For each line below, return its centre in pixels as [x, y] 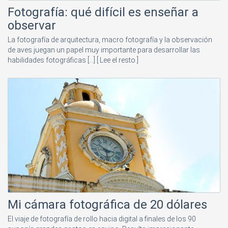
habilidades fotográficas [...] [52, 60]
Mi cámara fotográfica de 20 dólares [107, 205]
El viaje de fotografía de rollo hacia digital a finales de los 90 [102, 219]
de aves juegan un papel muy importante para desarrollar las [104, 50]
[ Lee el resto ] [118, 60]
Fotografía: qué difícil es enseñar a [103, 12]
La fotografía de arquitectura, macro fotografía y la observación [110, 40]
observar [32, 26]
